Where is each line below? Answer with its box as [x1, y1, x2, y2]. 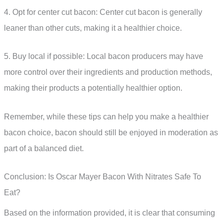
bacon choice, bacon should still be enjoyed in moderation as [4, 128, 218, 137]
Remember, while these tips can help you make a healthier [4, 112, 209, 121]
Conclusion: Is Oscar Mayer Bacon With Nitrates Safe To [4, 172, 201, 181]
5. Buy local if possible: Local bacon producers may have [4, 52, 203, 61]
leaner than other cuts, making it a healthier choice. [4, 23, 182, 32]
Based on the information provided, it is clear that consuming [4, 209, 215, 218]
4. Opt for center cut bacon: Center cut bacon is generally [4, 7, 202, 16]
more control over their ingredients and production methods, [4, 68, 212, 77]
